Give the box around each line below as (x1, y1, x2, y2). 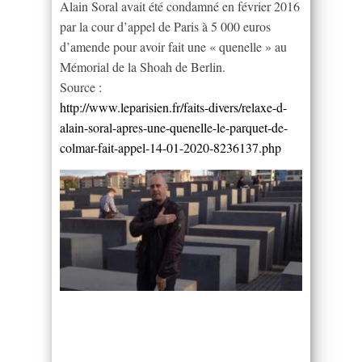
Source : (60, 78, 102, 95)
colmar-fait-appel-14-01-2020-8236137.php (60, 138, 281, 156)
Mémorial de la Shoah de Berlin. (60, 57, 225, 75)
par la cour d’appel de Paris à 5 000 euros (60, 17, 271, 35)
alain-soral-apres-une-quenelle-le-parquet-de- (60, 118, 288, 136)
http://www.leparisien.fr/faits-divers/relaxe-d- (60, 98, 287, 116)
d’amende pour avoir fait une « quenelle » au (60, 37, 287, 55)
